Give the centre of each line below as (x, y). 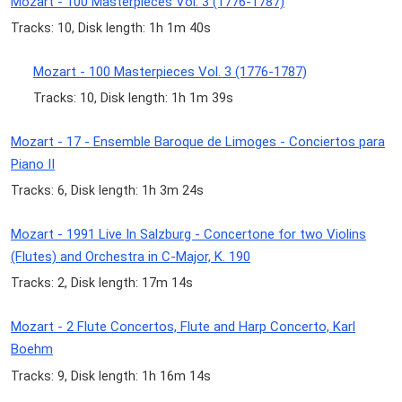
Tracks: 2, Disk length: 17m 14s (102, 283)
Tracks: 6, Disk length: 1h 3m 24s (107, 191)
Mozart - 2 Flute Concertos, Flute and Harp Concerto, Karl (183, 327)
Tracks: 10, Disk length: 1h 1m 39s (134, 98)
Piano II (33, 165)
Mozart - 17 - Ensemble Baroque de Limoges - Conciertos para (198, 142)
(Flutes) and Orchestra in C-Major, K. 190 (131, 257)
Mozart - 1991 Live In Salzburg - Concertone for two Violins (188, 235)
